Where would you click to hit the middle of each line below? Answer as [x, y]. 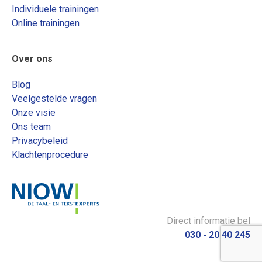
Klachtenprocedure [50, 154]
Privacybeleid [40, 140]
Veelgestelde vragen [54, 98]
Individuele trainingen [55, 9]
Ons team [31, 126]
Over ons [32, 58]
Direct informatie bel [208, 221]
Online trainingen [46, 23]
